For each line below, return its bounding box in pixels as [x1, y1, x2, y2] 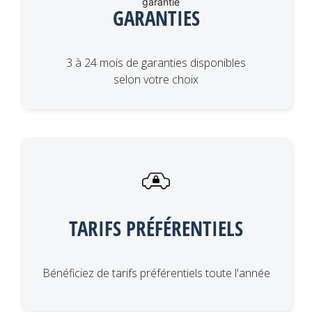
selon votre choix [114, 72, 198, 88]
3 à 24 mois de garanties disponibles [66, 55, 246, 71]
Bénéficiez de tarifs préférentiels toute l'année [42, 265, 270, 281]
